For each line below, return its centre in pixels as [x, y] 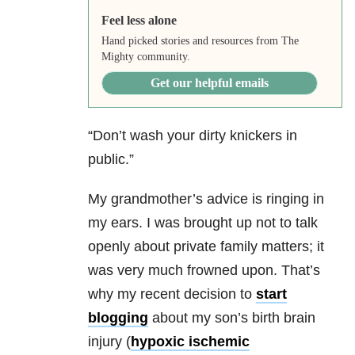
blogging [118, 318]
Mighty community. [145, 57]
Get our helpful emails [209, 83]
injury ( [109, 342]
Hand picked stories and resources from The [200, 41]
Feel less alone [139, 21]
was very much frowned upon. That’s [204, 271]
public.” [111, 160]
